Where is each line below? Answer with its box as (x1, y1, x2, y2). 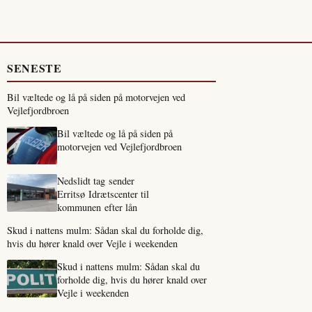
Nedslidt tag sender (57, 174, 134, 187)
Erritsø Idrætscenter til (57, 187, 149, 201)
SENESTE (7, 60, 62, 76)
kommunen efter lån (57, 201, 137, 214)
